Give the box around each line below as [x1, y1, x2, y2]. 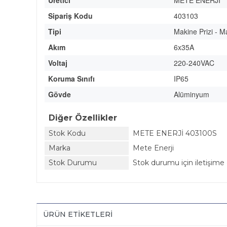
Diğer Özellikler [49, 113, 117, 123]
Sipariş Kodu [48, 11, 93, 21]
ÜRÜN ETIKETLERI [43, 210, 112, 219]
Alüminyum [174, 89, 209, 99]
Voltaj [48, 58, 67, 68]
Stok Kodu [49, 129, 86, 138]
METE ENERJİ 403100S [133, 129, 217, 138]
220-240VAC [174, 58, 214, 68]
